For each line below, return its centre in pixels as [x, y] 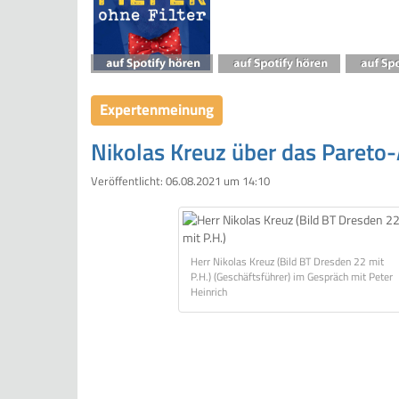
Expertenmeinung [157, 110]
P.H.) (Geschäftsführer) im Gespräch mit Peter [291, 277]
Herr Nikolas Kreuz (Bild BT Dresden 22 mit [287, 262]
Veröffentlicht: [128, 182]
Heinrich [208, 293]
